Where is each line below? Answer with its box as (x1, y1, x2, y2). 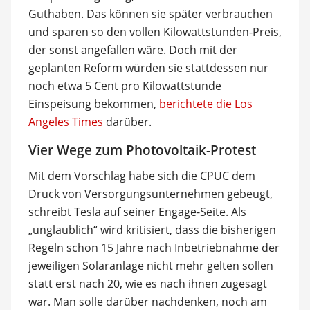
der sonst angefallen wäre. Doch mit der (28, 42, 237, 57)
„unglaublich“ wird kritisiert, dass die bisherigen (28, 221, 276, 237)
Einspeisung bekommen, (28, 96, 159, 111)
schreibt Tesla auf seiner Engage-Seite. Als (28, 203, 246, 219)
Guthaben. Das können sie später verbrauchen (28, 6, 273, 21)
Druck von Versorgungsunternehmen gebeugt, (28, 185, 273, 201)
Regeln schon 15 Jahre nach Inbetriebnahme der (28, 239, 280, 255)
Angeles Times (28, 114, 103, 129)
